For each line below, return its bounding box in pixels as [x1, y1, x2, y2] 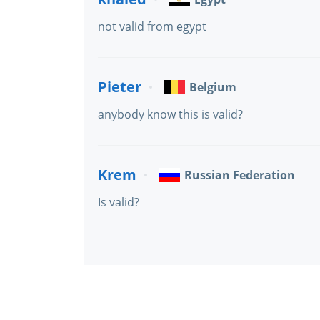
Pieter [98, 77, 141, 96]
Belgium [189, 79, 236, 95]
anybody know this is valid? [98, 106, 243, 122]
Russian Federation [184, 167, 295, 183]
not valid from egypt [98, 19, 206, 34]
